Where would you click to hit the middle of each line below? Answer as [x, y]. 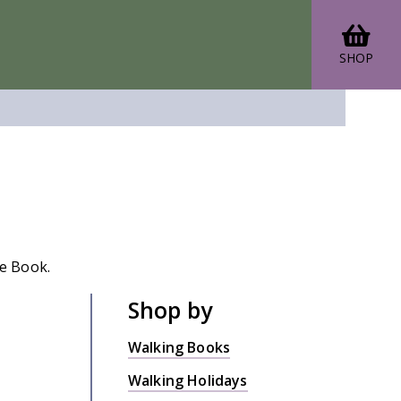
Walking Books [179, 347]
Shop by [170, 309]
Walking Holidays [188, 380]
